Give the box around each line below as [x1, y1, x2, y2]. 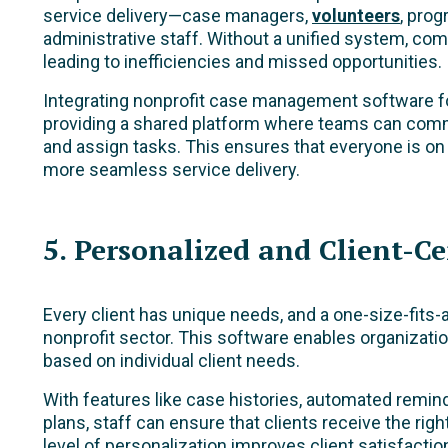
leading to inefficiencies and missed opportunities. [43, 50, 442, 72]
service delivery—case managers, [43, 4, 312, 26]
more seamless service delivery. [43, 158, 300, 180]
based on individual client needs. [43, 349, 300, 371]
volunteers [312, 4, 400, 26]
